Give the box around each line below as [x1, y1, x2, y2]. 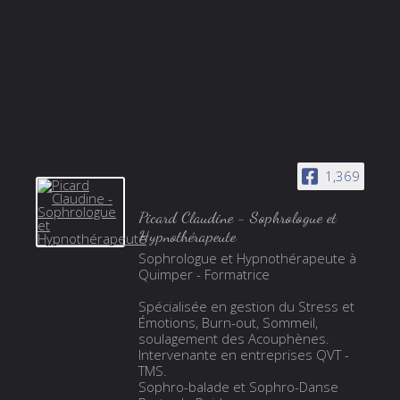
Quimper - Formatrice [137, 264, 270, 283]
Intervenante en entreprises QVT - [137, 345, 349, 363]
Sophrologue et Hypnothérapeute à [137, 248, 356, 267]
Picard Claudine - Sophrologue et [137, 206, 337, 227]
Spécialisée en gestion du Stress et [137, 296, 354, 315]
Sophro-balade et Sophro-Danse [137, 377, 338, 396]
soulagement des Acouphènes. [137, 329, 329, 347]
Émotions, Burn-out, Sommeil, [137, 312, 318, 331]
